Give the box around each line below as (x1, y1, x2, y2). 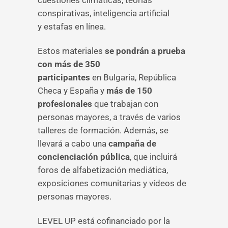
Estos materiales (38, 46, 105, 56)
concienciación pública (38, 152, 130, 162)
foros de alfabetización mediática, (38, 165, 168, 175)
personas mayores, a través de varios (38, 112, 181, 122)
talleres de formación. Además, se (38, 125, 168, 135)
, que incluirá (130, 152, 177, 162)
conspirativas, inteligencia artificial (38, 8, 169, 18)
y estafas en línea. (38, 21, 106, 32)
